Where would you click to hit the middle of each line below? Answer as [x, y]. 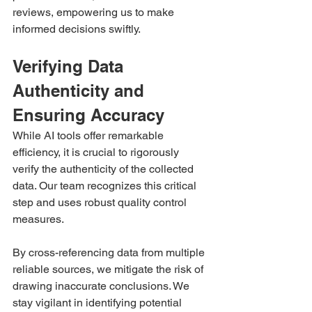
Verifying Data [70, 66]
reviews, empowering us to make [95, 12]
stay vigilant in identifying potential [99, 302]
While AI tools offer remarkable [89, 135]
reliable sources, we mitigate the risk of [109, 269]
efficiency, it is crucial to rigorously [97, 152]
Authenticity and [81, 90]
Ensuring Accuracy [91, 115]
